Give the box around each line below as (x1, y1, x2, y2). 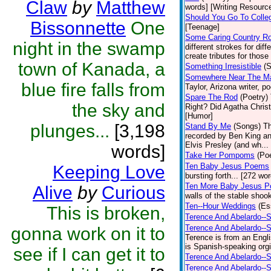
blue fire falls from (21, 80, 165, 100)
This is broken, (47, 203, 165, 223)
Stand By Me (185, 122, 231, 131)
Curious (102, 183, 165, 203)
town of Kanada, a (18, 59, 165, 79)
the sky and (72, 100, 165, 120)
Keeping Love (53, 162, 165, 182)
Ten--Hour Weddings (185, 201, 256, 211)
